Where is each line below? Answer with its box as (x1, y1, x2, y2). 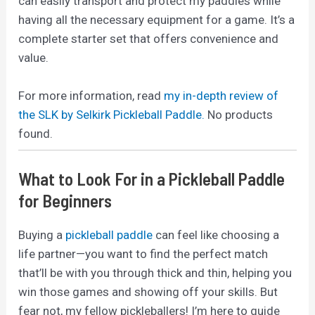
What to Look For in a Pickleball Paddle (18, 168, 285, 189)
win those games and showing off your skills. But (18, 285, 278, 299)
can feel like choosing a (153, 228, 280, 242)
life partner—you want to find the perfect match (18, 247, 269, 261)
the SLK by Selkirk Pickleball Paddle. (18, 108, 205, 122)
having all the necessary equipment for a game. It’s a (18, 12, 295, 27)
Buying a (18, 228, 66, 242)
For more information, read (18, 89, 165, 103)
